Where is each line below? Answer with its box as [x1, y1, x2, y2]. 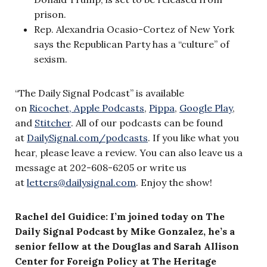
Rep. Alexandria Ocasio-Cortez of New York [34, 23, 234, 35]
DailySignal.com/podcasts [27, 131, 148, 144]
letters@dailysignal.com [27, 176, 136, 188]
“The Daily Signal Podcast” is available [15, 86, 184, 99]
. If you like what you [148, 131, 239, 144]
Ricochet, [29, 101, 72, 114]
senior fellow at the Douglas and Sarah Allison [15, 240, 239, 252]
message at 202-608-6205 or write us [15, 161, 187, 173]
